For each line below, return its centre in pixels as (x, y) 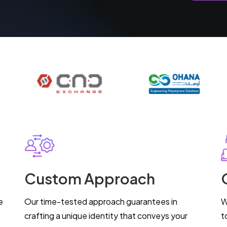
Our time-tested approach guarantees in (101, 201)
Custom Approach (90, 178)
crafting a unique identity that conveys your (106, 216)
